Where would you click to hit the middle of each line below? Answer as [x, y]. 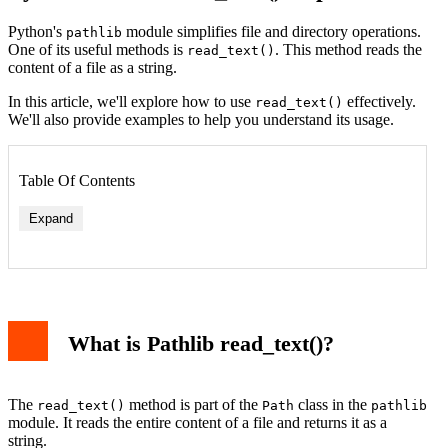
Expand [51, 218]
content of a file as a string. [92, 67]
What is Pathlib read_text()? [201, 344]
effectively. [379, 101]
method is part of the [193, 405]
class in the [332, 405]
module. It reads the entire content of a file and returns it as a [197, 423]
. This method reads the [348, 49]
